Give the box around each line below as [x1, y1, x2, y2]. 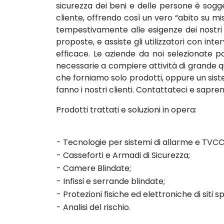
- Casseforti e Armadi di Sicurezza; [56, 149, 190, 161]
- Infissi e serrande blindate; [56, 175, 165, 187]
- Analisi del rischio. [56, 201, 130, 213]
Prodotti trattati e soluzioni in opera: [56, 104, 196, 115]
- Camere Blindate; [56, 162, 131, 174]
